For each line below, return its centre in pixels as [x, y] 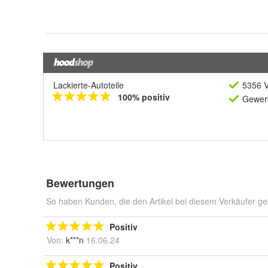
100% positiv [144, 97]
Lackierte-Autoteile [89, 85]
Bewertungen [80, 183]
